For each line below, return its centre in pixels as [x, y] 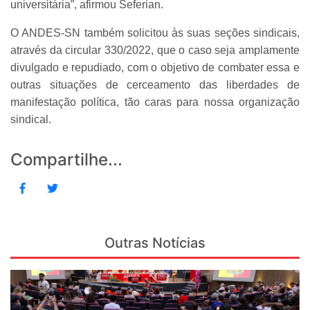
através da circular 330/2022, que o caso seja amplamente [155, 50]
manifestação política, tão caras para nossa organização [155, 102]
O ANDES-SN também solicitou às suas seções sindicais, [155, 33]
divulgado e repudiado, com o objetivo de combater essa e [155, 67]
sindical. [31, 119]
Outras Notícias [155, 243]
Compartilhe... [66, 159]
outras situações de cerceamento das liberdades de [155, 84]
